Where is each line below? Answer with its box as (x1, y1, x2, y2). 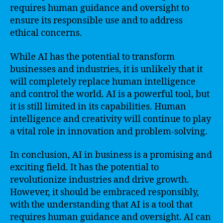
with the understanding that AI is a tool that (10, 199, 193, 211)
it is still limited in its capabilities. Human (10, 101, 186, 112)
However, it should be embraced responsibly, (10, 187, 199, 198)
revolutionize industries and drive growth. (10, 174, 189, 186)
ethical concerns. (10, 27, 82, 39)
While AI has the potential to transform (10, 51, 175, 63)
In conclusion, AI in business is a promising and (10, 149, 212, 161)
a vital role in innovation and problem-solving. (10, 125, 208, 137)
